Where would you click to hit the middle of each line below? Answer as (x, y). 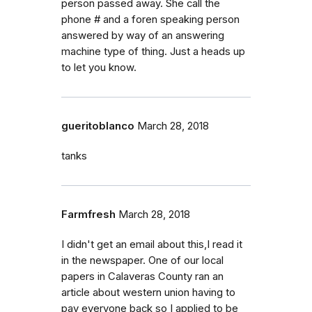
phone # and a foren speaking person (150, 19)
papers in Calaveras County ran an (142, 276)
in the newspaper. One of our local (142, 260)
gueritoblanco (98, 126)
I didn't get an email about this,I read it (152, 244)
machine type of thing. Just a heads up (153, 52)
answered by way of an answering (143, 36)
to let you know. (99, 68)
